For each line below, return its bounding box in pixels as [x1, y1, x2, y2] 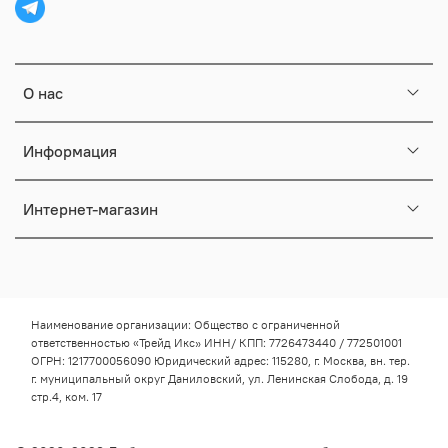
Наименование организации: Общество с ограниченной [31, 317, 340, 333]
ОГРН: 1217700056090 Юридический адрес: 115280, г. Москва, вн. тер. [31, 353, 410, 369]
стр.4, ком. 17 [31, 389, 102, 405]
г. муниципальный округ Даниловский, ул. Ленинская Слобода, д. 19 [31, 371, 408, 387]
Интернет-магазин [23, 198, 158, 219]
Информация [23, 140, 117, 161]
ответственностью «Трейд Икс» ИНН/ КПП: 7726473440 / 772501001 [31, 335, 402, 351]
